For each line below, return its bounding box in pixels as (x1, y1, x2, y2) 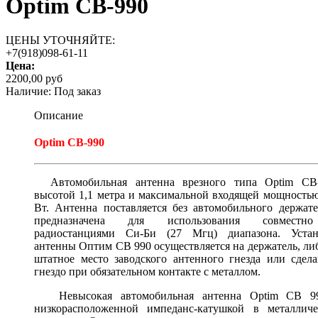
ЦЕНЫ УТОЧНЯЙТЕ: (6, 34, 115, 47)
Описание (34, 109, 83, 122)
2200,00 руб (6, 72, 62, 85)
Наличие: (6, 85, 54, 98)
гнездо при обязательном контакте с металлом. (34, 265, 261, 278)
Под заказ (54, 85, 101, 98)
